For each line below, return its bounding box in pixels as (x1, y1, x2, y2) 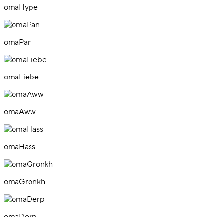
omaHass (4, 141, 35, 152)
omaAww (4, 107, 36, 117)
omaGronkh (4, 176, 45, 186)
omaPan (4, 37, 32, 47)
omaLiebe (4, 72, 39, 82)
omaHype (4, 2, 38, 12)
